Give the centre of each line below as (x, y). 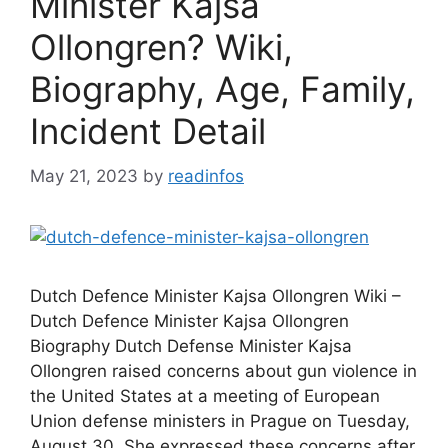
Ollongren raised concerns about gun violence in (223, 370)
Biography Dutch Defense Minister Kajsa (191, 345)
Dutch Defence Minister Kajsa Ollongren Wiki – (215, 295)
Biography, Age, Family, (222, 89)
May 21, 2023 (84, 175)
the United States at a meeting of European (205, 395)
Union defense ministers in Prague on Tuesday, (220, 420)
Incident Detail (148, 131)
